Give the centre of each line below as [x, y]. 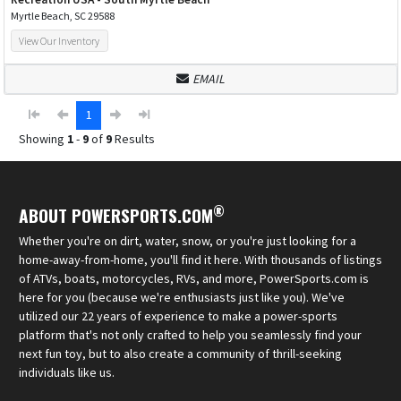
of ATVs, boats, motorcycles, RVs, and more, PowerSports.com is [194, 278]
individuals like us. [67, 372]
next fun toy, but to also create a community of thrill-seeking [180, 353]
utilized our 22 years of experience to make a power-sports [178, 316]
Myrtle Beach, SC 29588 [62, 15]
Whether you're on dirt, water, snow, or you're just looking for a [188, 240]
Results [133, 138]
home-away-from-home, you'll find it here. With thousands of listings [200, 259]
